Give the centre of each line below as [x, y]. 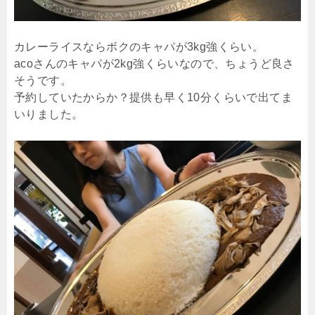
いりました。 [49, 114]
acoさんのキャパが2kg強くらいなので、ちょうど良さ [154, 63]
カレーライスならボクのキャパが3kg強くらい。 [139, 46]
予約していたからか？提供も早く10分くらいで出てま [153, 97]
